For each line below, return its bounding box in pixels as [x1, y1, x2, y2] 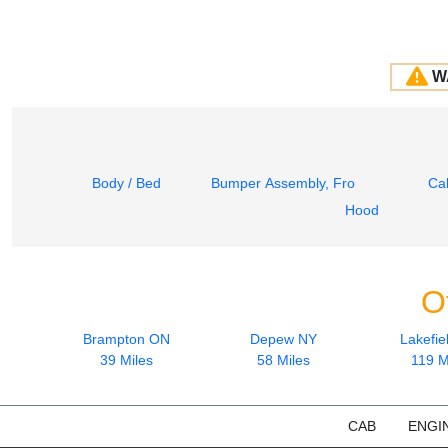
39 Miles [100, 351, 153, 368]
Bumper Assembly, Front [211, 174, 367, 191]
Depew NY [250, 330, 317, 347]
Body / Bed [92, 174, 161, 191]
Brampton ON [83, 330, 170, 347]
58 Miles [257, 351, 310, 368]
